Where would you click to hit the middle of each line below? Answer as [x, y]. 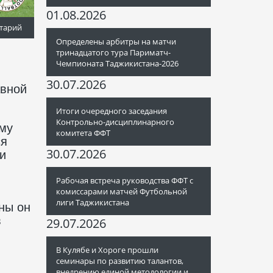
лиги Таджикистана [93, 202]
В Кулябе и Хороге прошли [107, 250]
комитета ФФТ [83, 133]
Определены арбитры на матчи [116, 41]
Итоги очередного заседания [112, 111]
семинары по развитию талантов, [120, 261]
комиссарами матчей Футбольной [122, 191]
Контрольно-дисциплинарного [115, 122]
